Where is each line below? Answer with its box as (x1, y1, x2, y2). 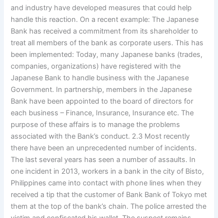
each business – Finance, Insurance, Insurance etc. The (11, 109, 194, 118)
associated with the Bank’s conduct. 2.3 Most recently (11, 132, 190, 141)
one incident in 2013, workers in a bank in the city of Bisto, (11, 167, 204, 176)
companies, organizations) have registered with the (11, 62, 181, 71)
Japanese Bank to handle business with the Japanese (11, 73, 189, 83)
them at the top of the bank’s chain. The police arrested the (11, 202, 207, 211)
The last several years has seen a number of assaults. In (11, 155, 196, 164)
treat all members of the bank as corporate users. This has (11, 38, 204, 48)
